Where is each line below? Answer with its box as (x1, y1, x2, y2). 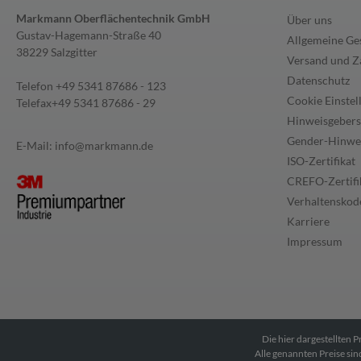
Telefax (16, 96, 52, 110)
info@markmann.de (55, 139, 153, 152)
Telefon (16, 79, 56, 93)
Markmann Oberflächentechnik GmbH (16, 11, 210, 25)
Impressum (287, 234, 342, 248)
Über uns (287, 13, 332, 27)
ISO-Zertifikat (287, 154, 355, 168)
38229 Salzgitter (16, 45, 98, 59)
